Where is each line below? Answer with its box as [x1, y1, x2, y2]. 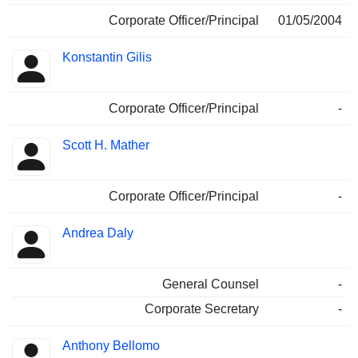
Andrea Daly [62, 226, 133, 241]
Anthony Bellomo [62, 339, 160, 353]
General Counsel [162, 277, 259, 292]
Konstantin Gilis [62, 50, 152, 65]
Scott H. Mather [62, 138, 149, 153]
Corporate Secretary [145, 302, 259, 316]
